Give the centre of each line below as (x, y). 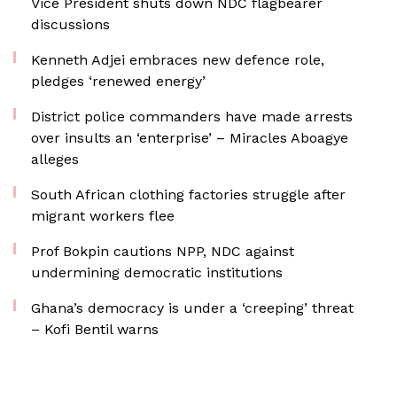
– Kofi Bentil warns (95, 329)
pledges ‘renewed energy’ (118, 81)
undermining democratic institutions (157, 272)
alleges (55, 159)
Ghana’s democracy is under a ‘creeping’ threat (192, 308)
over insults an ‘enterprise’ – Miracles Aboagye (190, 138)
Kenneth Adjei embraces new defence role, (178, 60)
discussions (70, 24)
